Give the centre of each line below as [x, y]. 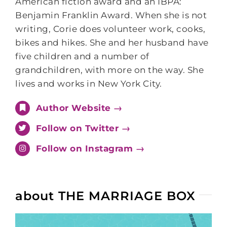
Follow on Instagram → [90, 148]
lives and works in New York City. [89, 84]
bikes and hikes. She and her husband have [112, 43]
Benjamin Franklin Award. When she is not [111, 15]
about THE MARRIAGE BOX [105, 196]
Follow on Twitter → [83, 128]
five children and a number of [82, 56]
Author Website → [79, 108]
